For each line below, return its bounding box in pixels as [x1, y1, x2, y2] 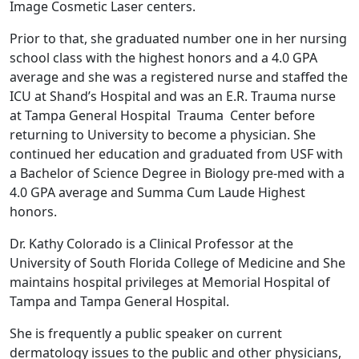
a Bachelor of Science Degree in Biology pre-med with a [10, 163, 345, 182]
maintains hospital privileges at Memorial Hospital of [10, 272, 330, 291]
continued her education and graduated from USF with [10, 144, 343, 163]
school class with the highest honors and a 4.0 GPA [10, 48, 317, 67]
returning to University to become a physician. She [10, 125, 316, 143]
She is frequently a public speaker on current [10, 324, 282, 342]
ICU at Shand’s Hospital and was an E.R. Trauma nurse [10, 87, 336, 105]
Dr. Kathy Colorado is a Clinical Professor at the [10, 234, 293, 252]
